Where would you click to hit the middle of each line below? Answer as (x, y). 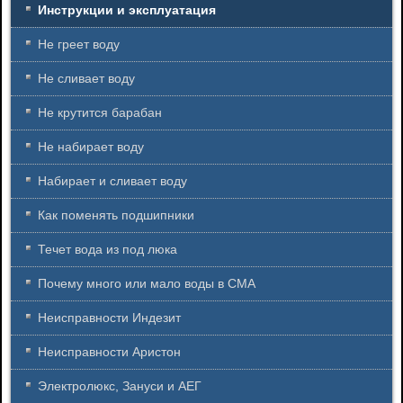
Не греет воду (79, 45)
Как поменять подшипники (116, 215)
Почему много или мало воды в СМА (147, 284)
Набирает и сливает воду (112, 181)
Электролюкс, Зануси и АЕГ (120, 386)
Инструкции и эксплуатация (127, 10)
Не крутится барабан (100, 113)
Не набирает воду (91, 147)
